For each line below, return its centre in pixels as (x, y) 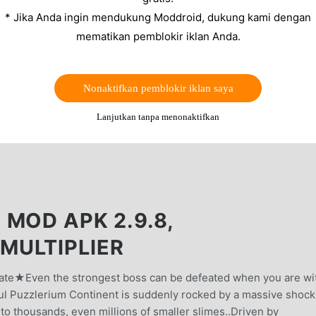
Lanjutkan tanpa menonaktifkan (158, 117)
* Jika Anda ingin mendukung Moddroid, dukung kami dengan (158, 18)
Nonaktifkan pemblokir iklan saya (158, 89)
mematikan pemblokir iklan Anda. (158, 37)
